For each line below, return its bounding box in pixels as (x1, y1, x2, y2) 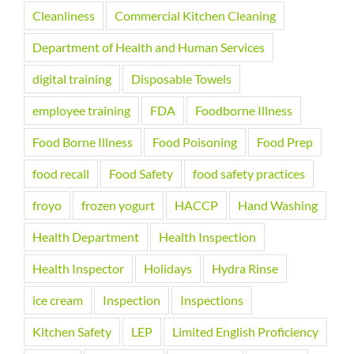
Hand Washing (238, 197, 318, 213)
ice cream (32, 292, 83, 307)
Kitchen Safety (32, 323, 111, 339)
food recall (32, 165, 89, 181)
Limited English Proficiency (172, 323, 318, 339)
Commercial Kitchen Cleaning (115, 7, 276, 23)
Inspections (180, 292, 243, 307)
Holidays (144, 260, 192, 276)
